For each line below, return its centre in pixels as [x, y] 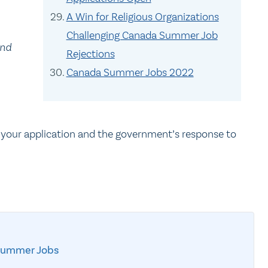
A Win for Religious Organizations [142, 17]
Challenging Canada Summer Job [142, 35]
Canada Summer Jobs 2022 [130, 72]
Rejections [90, 54]
